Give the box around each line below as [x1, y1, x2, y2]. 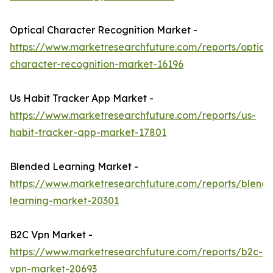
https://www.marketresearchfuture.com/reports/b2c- [10, 246, 263, 258]
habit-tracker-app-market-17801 [10, 126, 166, 139]
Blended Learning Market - [10, 160, 138, 173]
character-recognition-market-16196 [10, 58, 183, 71]
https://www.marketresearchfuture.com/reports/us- [10, 109, 256, 122]
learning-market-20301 [10, 194, 119, 207]
